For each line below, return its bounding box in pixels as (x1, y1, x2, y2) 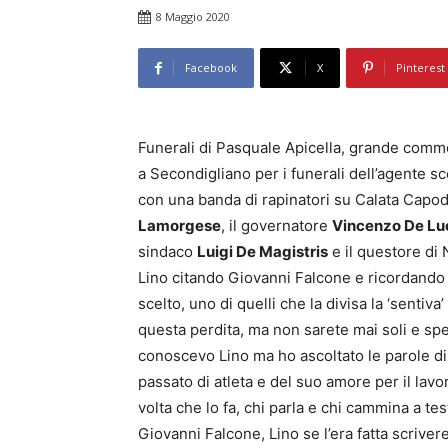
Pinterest (396, 60, 445, 76)
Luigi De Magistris (197, 242, 328, 262)
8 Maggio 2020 (156, 9, 230, 25)
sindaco (138, 242, 197, 262)
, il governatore (221, 216, 332, 236)
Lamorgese (138, 216, 221, 236)
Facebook (185, 60, 237, 76)
